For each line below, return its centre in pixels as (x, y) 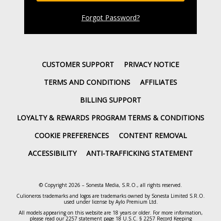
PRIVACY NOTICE (151, 64)
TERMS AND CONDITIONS (87, 82)
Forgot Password (109, 18)
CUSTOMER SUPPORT (78, 64)
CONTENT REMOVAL (153, 135)
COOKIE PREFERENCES (72, 135)
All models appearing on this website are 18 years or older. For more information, (110, 212)
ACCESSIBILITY (52, 153)
